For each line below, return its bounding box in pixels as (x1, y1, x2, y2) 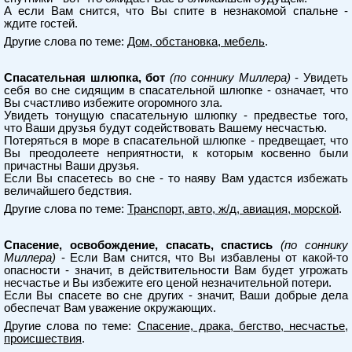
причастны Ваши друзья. (4, 159, 139, 172)
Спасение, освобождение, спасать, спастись (4, 239, 273, 251)
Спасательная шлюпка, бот (4, 71, 166, 84)
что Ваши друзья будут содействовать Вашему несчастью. (4, 122, 327, 134)
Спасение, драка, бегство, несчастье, (137, 320, 349, 332)
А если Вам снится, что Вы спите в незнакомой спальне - (4, 5, 348, 17)
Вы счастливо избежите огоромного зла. (4, 97, 222, 109)
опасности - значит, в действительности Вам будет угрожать (4, 264, 348, 277)
